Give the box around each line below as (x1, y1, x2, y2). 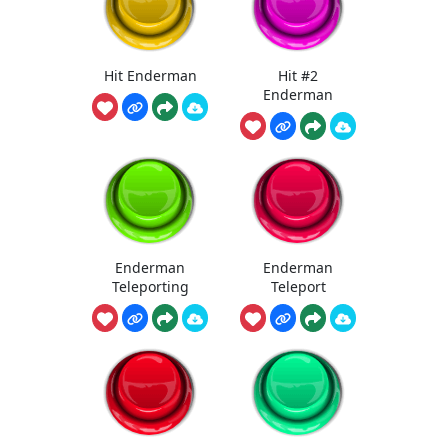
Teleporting (111, 277, 189, 297)
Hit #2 (278, 65, 318, 85)
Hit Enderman (103, 65, 197, 85)
